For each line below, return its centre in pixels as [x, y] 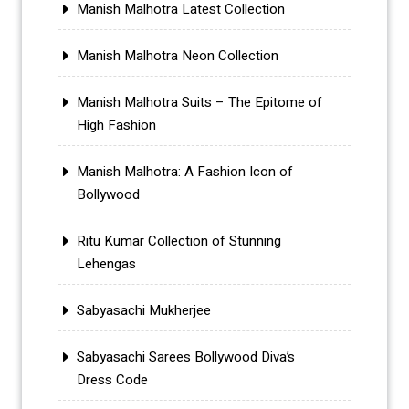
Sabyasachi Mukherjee [144, 311]
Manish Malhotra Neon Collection [178, 56]
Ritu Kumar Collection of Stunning [179, 241]
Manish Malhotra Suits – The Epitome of [199, 103]
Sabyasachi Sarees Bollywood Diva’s [186, 357]
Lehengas [106, 264]
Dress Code [112, 380]
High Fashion [116, 126]
